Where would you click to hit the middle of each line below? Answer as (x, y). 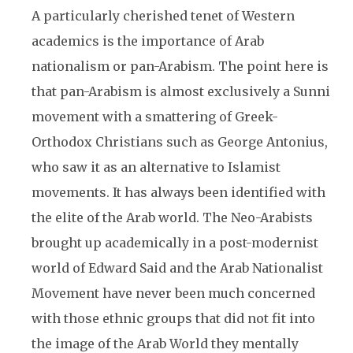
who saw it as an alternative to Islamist (156, 167)
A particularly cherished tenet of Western (163, 16)
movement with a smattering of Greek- (155, 117)
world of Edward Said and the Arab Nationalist (177, 268)
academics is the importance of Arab (148, 41)
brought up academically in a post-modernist (175, 243)
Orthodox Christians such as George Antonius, (180, 142)
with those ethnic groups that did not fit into (173, 318)
